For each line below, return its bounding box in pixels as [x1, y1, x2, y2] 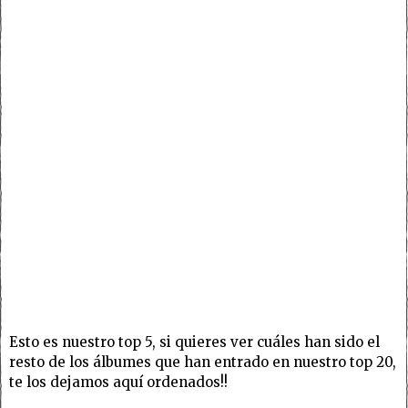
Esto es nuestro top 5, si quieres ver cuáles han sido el [9, 332, 380, 351]
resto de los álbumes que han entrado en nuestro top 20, [9, 352, 396, 371]
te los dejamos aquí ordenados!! [9, 372, 228, 391]
